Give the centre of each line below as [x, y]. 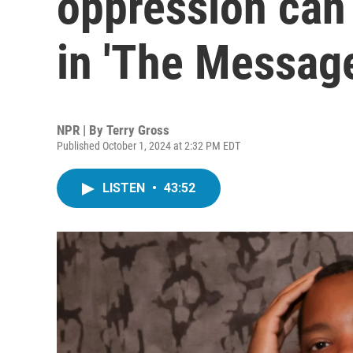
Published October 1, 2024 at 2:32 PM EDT [149, 146]
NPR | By [82, 130]
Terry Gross [138, 130]
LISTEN [125, 188]
